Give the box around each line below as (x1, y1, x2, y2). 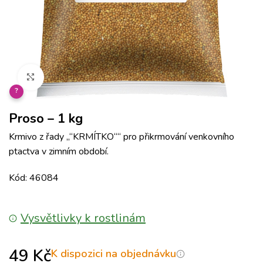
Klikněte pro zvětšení (43, 71, 124, 83)
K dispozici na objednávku (51, 247, 176, 261)
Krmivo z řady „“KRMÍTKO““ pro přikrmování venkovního (9, 130, 234, 143)
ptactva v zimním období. (9, 145, 109, 158)
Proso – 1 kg (9, 110, 83, 127)
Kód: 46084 (9, 171, 59, 184)
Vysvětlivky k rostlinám (21, 210, 146, 226)
